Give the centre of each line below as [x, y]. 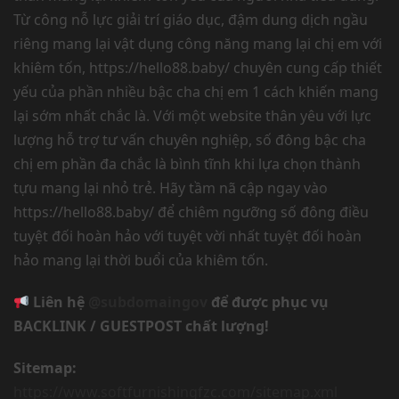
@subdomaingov [148, 302]
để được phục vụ [269, 302]
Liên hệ [59, 302]
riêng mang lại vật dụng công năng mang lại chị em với [198, 44]
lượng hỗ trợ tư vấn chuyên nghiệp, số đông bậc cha [190, 140]
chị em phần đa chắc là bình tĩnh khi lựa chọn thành [187, 164]
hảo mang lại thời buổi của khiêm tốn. [141, 260]
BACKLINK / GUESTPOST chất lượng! [141, 326]
